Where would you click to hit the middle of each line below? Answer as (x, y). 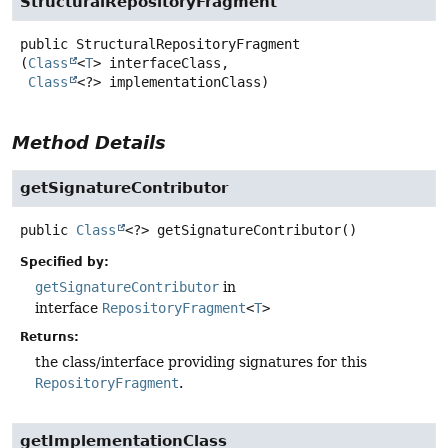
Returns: (49, 337)
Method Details (89, 143)
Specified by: (64, 262)
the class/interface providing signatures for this (201, 362)
